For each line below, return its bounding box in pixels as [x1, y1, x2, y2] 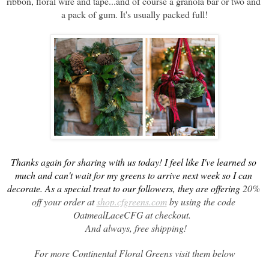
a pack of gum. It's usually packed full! [61, 7, 208, 20]
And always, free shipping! [85, 221, 187, 234]
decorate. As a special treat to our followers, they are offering [7, 181, 243, 195]
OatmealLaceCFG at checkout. [73, 208, 196, 221]
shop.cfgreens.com [96, 195, 167, 208]
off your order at [31, 195, 97, 208]
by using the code [166, 195, 235, 208]
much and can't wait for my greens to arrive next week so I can [14, 168, 252, 181]
